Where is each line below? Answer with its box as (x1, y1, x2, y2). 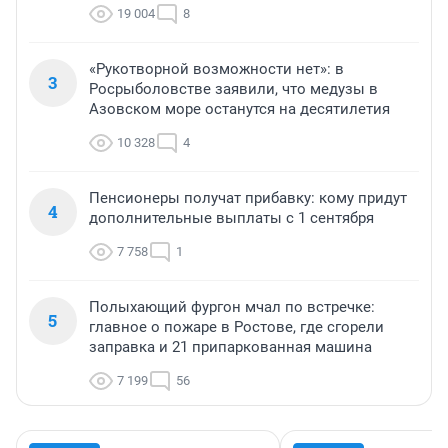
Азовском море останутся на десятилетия (89, 99, 390, 118)
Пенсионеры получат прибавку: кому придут (89, 188, 407, 207)
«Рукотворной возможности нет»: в (89, 59, 344, 78)
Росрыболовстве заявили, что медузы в (89, 79, 378, 98)
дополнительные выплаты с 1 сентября (89, 208, 374, 227)
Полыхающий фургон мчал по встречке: (89, 297, 375, 316)
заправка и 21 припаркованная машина (89, 337, 372, 356)
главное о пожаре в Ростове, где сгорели (89, 317, 384, 336)
